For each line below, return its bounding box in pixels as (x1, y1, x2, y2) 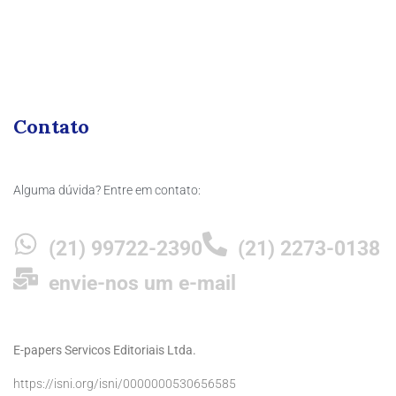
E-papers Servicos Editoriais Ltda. (13, 343, 196, 358)
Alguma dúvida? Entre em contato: (13, 183, 201, 198)
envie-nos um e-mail (49, 271, 236, 296)
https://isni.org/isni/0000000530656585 (13, 377, 236, 392)
